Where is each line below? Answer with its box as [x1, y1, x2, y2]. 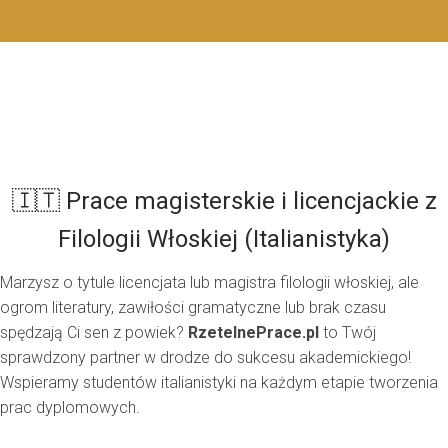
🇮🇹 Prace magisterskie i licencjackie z [11, 187, 437, 215]
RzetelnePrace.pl [188, 323, 319, 342]
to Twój [319, 323, 376, 342]
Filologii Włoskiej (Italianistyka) [58, 225, 390, 253]
